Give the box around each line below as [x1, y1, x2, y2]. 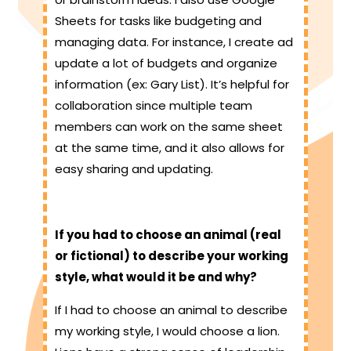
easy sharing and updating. [55, 161, 213, 178]
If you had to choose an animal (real [55, 226, 281, 244]
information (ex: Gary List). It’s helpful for [55, 76, 289, 93]
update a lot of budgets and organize [55, 55, 277, 72]
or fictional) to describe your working [55, 248, 288, 265]
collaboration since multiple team [55, 97, 252, 114]
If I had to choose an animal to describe [55, 302, 288, 319]
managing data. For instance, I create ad [55, 34, 293, 51]
